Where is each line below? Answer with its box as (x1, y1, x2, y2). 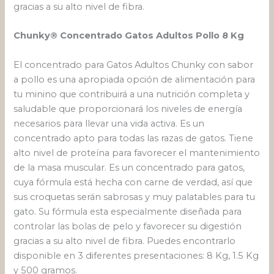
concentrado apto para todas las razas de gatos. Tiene (13, 132, 254, 144)
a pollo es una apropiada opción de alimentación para (13, 73, 256, 85)
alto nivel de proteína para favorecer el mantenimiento (13, 147, 261, 158)
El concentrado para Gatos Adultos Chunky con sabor (13, 59, 254, 70)
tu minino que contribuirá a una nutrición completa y (13, 88, 250, 100)
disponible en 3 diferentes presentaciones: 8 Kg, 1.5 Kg (13, 250, 259, 261)
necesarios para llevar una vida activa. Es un (13, 117, 205, 129)
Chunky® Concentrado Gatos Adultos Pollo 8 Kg (13, 30, 245, 42)
